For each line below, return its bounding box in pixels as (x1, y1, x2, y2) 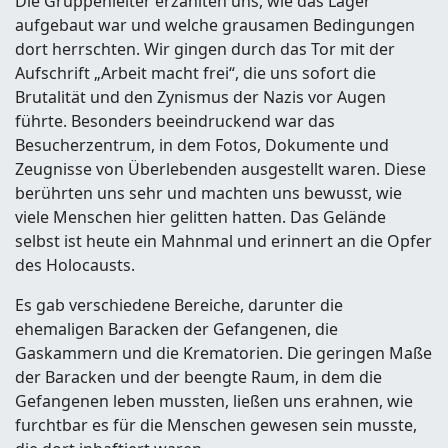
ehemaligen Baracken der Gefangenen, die (15, 318, 338, 340)
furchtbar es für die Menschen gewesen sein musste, (15, 414, 417, 436)
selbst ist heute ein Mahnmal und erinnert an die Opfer (15, 230, 432, 252)
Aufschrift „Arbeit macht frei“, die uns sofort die (15, 62, 376, 84)
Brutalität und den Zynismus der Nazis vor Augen (15, 86, 386, 108)
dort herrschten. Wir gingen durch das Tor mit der (15, 38, 395, 60)
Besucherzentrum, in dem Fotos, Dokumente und (15, 134, 389, 156)
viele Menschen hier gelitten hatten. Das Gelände (15, 206, 386, 228)
